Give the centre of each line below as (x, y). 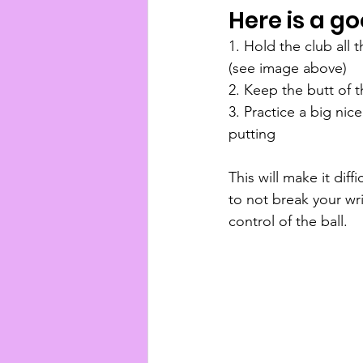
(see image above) (288, 68)
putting (254, 134)
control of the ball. (288, 222)
